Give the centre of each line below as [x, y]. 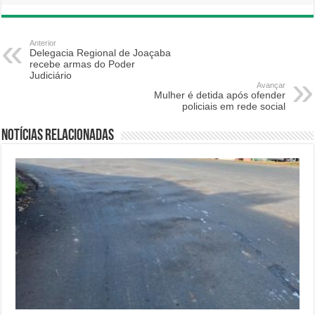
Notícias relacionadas [58, 136]
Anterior [43, 43]
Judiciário [51, 75]
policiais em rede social [233, 106]
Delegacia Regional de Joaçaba [101, 53]
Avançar [271, 85]
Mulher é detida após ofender [219, 95]
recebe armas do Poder [83, 64]
